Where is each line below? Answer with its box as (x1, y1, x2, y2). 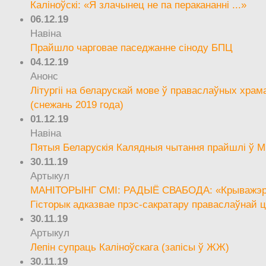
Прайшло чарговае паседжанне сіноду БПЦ (30, 42, 233, 54)
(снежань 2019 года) (30, 99, 124, 111)
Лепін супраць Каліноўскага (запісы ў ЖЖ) (30, 241, 230, 254)
